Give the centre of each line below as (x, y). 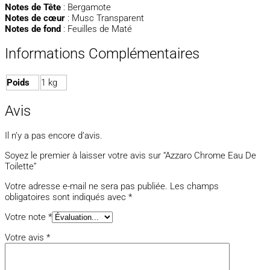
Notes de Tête (33, 7)
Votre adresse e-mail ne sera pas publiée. (86, 187)
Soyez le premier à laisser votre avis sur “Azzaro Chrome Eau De (130, 156)
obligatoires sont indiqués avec (67, 197)
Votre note (27, 217)
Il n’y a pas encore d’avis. (54, 136)
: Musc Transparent (105, 18)
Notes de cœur (35, 18)
